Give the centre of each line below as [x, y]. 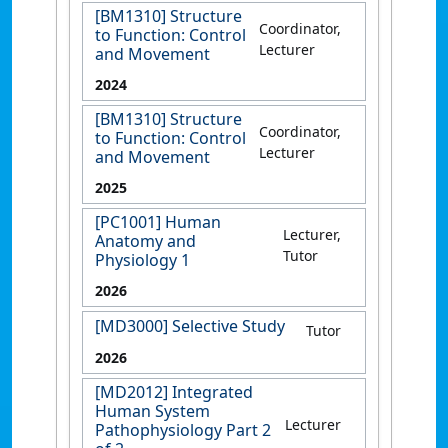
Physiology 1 [142, 259]
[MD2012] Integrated [174, 391]
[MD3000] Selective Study [190, 325]
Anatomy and [145, 240]
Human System [152, 410]
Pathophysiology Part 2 [183, 429]
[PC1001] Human [158, 221]
